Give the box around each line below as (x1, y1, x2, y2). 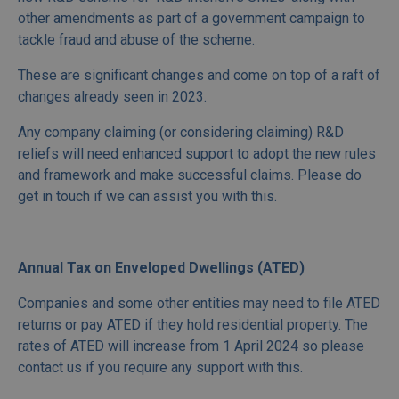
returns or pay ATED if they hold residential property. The (18, 316, 368, 334)
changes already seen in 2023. (18, 88, 207, 106)
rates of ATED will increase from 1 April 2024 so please (18, 338, 364, 355)
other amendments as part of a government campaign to (18, 10, 365, 28)
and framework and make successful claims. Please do (18, 167, 362, 184)
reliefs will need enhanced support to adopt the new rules (18, 145, 376, 163)
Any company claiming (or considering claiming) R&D (18, 124, 344, 142)
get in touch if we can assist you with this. (18, 188, 277, 206)
